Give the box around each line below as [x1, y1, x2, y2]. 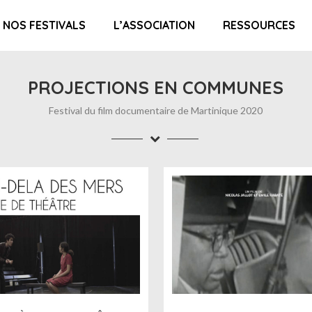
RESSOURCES [222, 18, 295, 32]
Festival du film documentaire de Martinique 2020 [49, 104, 263, 116]
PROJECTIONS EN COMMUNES [28, 76, 284, 98]
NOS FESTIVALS [2, 18, 86, 32]
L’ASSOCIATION [113, 18, 195, 32]
